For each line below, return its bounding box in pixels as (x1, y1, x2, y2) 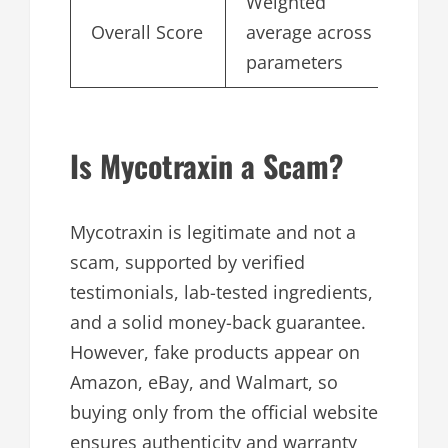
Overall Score (91, 20, 203, 45)
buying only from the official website (70, 400, 378, 425)
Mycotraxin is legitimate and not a (70, 220, 356, 245)
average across (246, 20, 372, 45)
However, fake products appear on (70, 340, 360, 365)
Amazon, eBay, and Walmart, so (70, 370, 338, 395)
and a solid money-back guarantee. (70, 310, 366, 335)
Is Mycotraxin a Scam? (70, 143, 343, 189)
